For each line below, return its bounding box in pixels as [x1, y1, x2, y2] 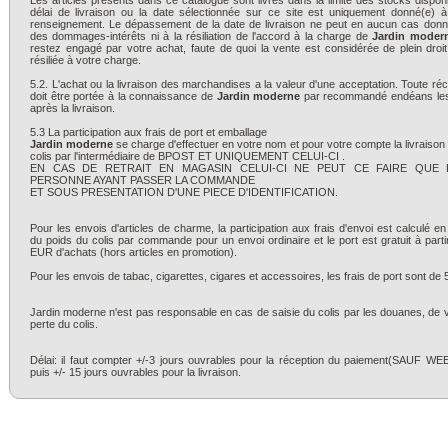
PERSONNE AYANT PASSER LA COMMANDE [30, 174, 255, 186]
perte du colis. [30, 318, 98, 330]
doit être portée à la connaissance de [30, 90, 217, 102]
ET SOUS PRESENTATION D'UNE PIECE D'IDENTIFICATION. [30, 186, 338, 198]
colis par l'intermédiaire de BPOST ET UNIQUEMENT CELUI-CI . [30, 150, 345, 162]
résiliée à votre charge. [30, 54, 141, 66]
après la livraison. [30, 102, 115, 114]
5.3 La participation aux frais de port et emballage [30, 126, 267, 138]
